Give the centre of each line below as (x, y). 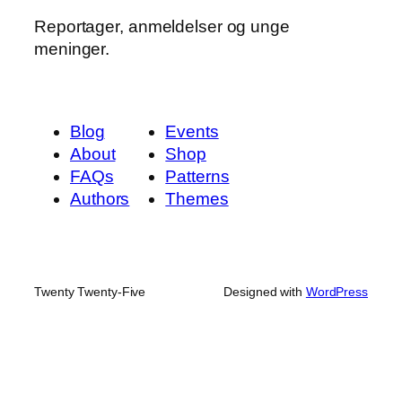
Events (192, 131)
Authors (100, 198)
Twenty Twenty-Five (90, 292)
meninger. (72, 48)
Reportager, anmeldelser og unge (162, 26)
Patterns (197, 176)
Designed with (265, 292)
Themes (197, 198)
